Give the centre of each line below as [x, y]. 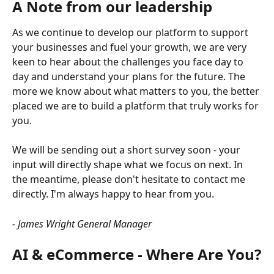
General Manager [114, 224]
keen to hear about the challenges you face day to [129, 62]
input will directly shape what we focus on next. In [129, 165]
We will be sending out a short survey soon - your [128, 150]
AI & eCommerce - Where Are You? [137, 254]
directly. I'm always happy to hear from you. [113, 194]
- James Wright [43, 224]
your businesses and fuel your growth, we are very [131, 47]
